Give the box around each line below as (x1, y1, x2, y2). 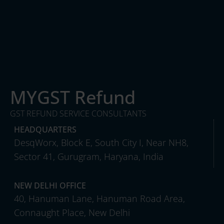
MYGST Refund (10, 85, 135, 110)
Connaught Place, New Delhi (14, 206, 130, 219)
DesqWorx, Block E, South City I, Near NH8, (14, 136, 188, 149)
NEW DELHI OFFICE (14, 180, 86, 191)
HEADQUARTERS (14, 124, 76, 135)
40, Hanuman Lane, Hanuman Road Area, (14, 192, 185, 205)
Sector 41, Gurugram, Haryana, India (14, 150, 163, 163)
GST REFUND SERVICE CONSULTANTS (10, 108, 146, 119)
